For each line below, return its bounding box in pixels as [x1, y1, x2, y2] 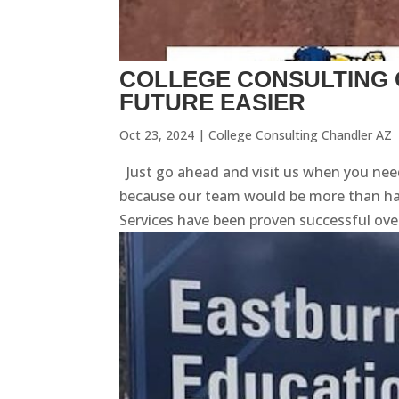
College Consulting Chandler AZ [208, 126, 393, 143]
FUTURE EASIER [119, 88, 306, 116]
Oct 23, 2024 [119, 126, 195, 143]
